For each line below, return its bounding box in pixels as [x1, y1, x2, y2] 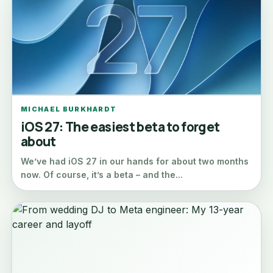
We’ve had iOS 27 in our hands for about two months [21, 156, 249, 166]
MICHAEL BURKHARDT [21, 105, 117, 113]
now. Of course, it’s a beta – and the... [21, 169, 183, 180]
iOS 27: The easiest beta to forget [21, 118, 220, 135]
